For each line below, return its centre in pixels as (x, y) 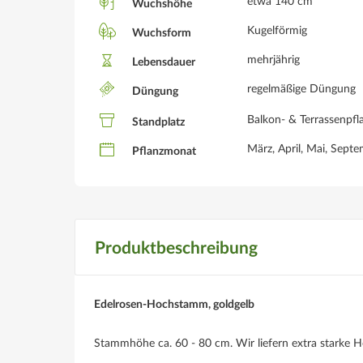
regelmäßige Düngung (301, 89)
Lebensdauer (162, 63)
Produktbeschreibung (176, 248)
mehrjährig (273, 60)
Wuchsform (160, 34)
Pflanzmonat (163, 152)
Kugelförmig (277, 30)
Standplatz (157, 123)
